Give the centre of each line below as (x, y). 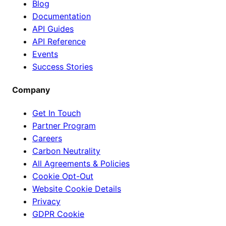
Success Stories (63, 66)
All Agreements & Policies (81, 164)
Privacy (46, 202)
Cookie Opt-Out (63, 176)
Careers (47, 138)
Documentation (62, 16)
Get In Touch (56, 113)
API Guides (53, 29)
